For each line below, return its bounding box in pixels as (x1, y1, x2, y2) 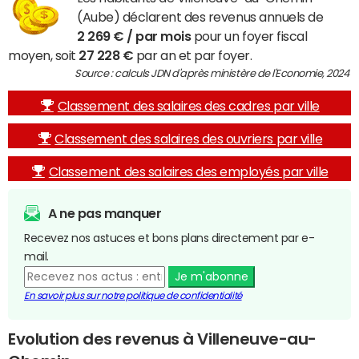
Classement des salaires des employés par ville (48, 165, 329, 178)
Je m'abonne (174, 271, 248, 282)
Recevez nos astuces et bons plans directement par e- (24, 232, 315, 244)
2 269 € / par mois (77, 30, 192, 42)
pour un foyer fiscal (191, 30, 308, 42)
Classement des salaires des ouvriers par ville (54, 132, 323, 145)
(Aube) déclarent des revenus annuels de (77, 10, 324, 23)
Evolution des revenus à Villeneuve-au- (8, 331, 317, 347)
